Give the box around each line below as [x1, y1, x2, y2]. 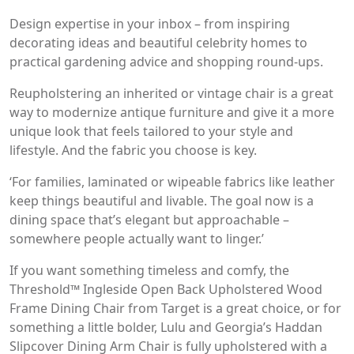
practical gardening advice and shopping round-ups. [9, 52, 323, 70]
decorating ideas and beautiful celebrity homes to [9, 33, 307, 51]
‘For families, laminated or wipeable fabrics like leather [9, 172, 335, 190]
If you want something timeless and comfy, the [9, 261, 289, 279]
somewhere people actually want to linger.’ [9, 229, 264, 247]
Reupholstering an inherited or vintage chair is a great [9, 84, 333, 102]
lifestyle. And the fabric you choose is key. [9, 141, 257, 159]
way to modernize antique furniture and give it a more [9, 103, 334, 121]
